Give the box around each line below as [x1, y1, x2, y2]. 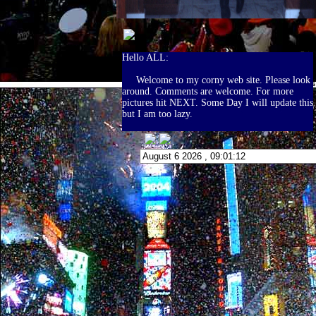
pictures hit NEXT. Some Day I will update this [122, 97, 313, 108]
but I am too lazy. [122, 109, 201, 119]
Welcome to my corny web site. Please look [122, 75, 310, 85]
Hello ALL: [122, 52, 169, 63]
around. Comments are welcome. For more [122, 86, 293, 97]
